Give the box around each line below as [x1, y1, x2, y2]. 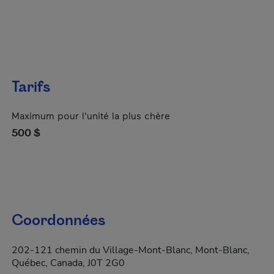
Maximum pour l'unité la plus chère [12, 109, 170, 121]
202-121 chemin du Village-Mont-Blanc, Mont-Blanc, [12, 243, 250, 257]
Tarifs [12, 77, 50, 98]
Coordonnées [12, 210, 105, 231]
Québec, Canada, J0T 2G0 [12, 256, 125, 270]
